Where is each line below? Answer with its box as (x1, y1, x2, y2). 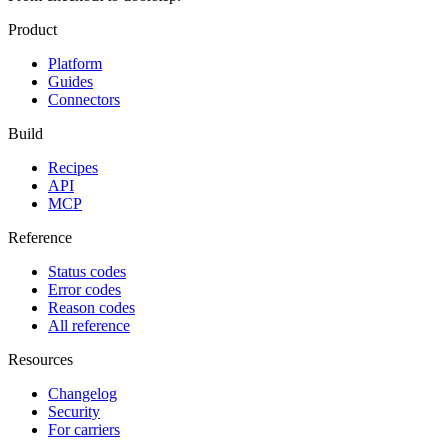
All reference (48, 316, 130, 334)
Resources (8, 350, 73, 368)
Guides (48, 72, 93, 90)
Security (48, 402, 100, 420)
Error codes (48, 280, 121, 298)
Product (8, 20, 57, 38)
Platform (48, 54, 102, 72)
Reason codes (48, 298, 135, 316)
